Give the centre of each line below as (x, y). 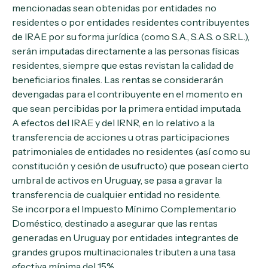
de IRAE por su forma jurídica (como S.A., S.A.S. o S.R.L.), (131, 36)
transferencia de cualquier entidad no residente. (116, 194)
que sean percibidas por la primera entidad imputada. (127, 108)
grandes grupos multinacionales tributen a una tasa (124, 252)
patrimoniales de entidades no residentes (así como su (131, 151)
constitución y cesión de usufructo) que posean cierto (130, 166)
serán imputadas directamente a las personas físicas (126, 51)
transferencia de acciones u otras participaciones (121, 137)
